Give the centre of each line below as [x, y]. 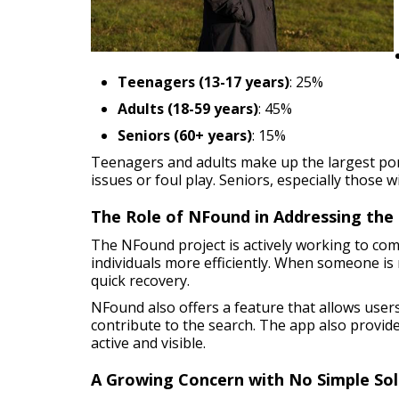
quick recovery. [140, 281]
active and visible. [148, 343]
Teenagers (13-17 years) [204, 82]
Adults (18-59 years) [188, 109]
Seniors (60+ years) [185, 135]
